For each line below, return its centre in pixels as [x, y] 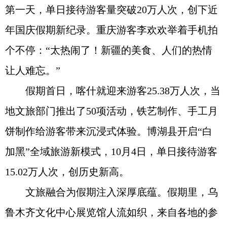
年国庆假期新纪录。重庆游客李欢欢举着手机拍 [111, 30]
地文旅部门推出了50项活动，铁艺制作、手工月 [111, 111]
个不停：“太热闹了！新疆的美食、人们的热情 [109, 50]
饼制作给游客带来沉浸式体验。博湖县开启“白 [109, 131]
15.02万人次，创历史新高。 [67, 172]
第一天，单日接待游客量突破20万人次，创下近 [111, 9]
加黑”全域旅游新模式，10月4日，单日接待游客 [111, 151]
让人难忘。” [33, 70]
